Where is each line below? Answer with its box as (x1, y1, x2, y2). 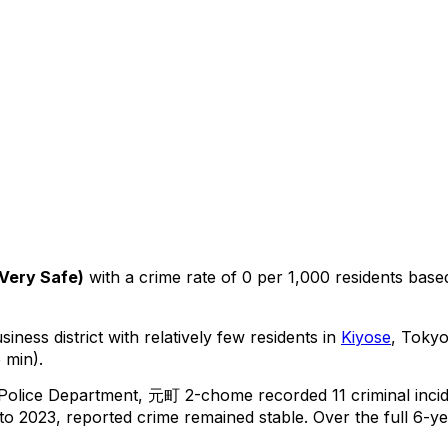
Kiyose (341, 326, 391, 347)
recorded (253, 384, 332, 405)
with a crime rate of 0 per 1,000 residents (84, 266, 403, 287)
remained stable (184, 406, 304, 427)
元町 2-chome (148, 384, 253, 405)
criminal (346, 384, 410, 405)
